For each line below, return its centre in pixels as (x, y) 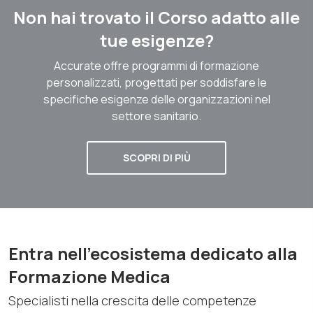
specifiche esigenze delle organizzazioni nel (156, 99)
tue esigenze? (156, 40)
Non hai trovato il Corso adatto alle (156, 17)
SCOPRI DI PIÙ (156, 157)
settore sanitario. (156, 116)
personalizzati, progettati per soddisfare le (156, 82)
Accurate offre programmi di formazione (156, 65)
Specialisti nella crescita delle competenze (132, 300)
